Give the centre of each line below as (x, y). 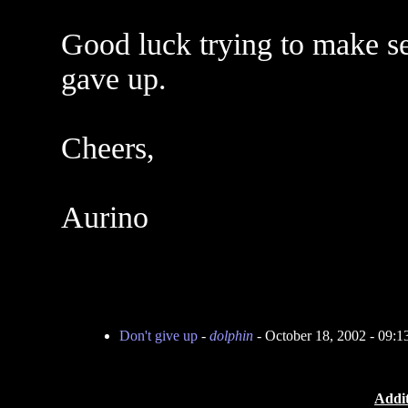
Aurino (104, 217)
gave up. (113, 79)
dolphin (231, 336)
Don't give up (158, 336)
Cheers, (107, 148)
